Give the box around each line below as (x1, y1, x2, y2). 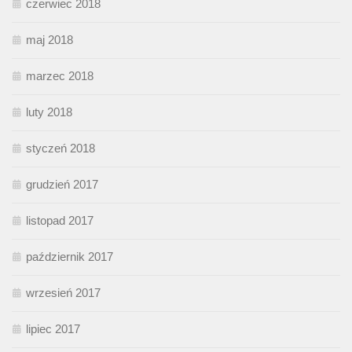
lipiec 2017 (26, 322, 80, 336)
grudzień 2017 (26, 178, 98, 192)
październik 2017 (26, 250, 113, 264)
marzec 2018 (26, 69, 93, 83)
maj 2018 (26, 33, 73, 47)
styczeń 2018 (26, 141, 95, 156)
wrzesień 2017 (26, 286, 101, 300)
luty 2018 (26, 105, 72, 119)
